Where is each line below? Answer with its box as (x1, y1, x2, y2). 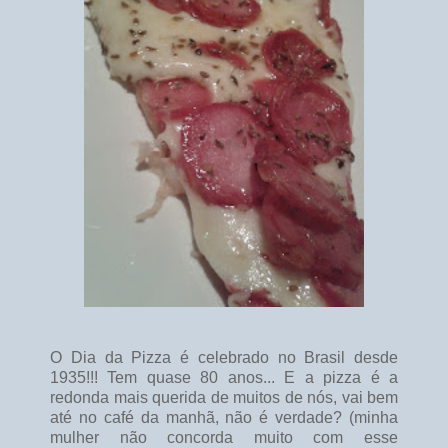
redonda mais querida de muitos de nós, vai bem (50, 388, 398, 406)
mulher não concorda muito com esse (50, 428, 398, 446)
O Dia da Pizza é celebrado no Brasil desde (50, 348, 398, 366)
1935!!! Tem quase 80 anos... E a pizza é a (50, 368, 398, 386)
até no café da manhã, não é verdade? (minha (50, 408, 398, 426)
